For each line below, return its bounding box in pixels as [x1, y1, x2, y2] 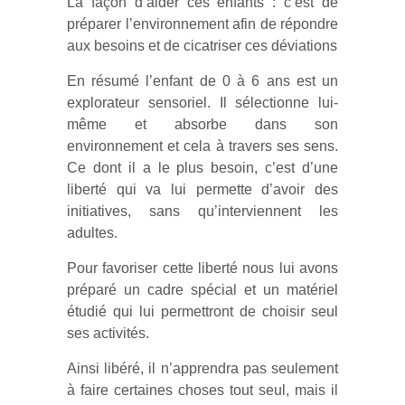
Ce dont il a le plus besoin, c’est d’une [67, 160, 338, 175]
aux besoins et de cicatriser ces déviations [67, 38, 337, 53]
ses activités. [67, 325, 149, 341]
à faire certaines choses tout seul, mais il [67, 382, 338, 398]
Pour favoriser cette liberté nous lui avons [67, 260, 338, 276]
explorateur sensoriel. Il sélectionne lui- [67, 95, 338, 110]
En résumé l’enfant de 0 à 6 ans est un [67, 73, 338, 89]
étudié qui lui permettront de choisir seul [67, 304, 338, 319]
